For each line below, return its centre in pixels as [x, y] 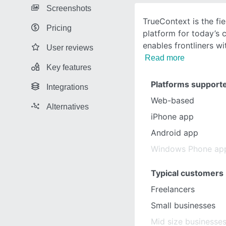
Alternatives [68, 106]
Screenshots [69, 8]
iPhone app [172, 117]
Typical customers [187, 173]
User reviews [70, 47]
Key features [69, 67]
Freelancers [173, 189]
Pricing [59, 28]
